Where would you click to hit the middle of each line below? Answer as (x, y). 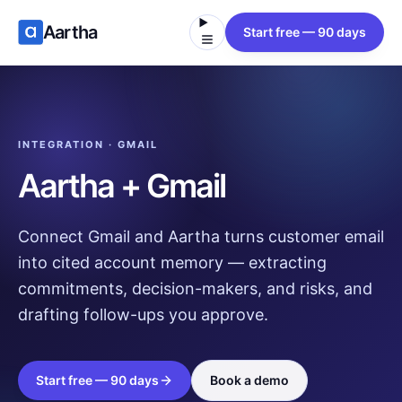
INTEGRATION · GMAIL (88, 144)
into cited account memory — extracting (172, 262)
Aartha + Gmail (122, 186)
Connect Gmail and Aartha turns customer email (201, 236)
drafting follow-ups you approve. (143, 315)
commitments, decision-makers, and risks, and (195, 288)
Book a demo (249, 380)
